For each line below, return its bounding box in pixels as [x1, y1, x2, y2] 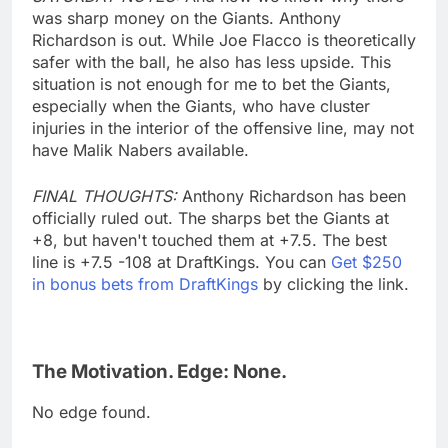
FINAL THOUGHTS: [32, 185, 182, 206]
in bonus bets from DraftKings [32, 273, 258, 294]
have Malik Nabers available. [32, 139, 249, 160]
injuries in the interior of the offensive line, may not [32, 117, 414, 138]
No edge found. [32, 402, 151, 423]
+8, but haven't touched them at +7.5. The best [32, 229, 387, 250]
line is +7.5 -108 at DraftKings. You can [32, 251, 331, 272]
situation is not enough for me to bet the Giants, [32, 73, 391, 94]
